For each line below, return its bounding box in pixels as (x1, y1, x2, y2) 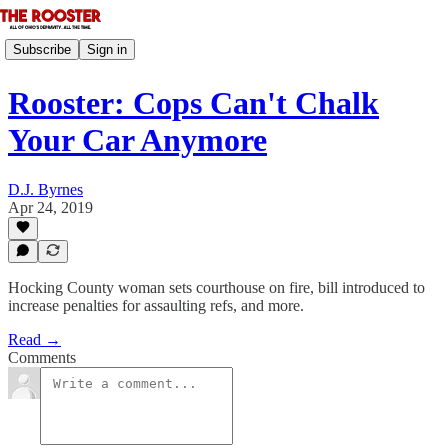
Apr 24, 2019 (8, 198, 93, 216)
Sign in (87, 41, 127, 57)
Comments (8, 349, 76, 366)
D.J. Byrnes (8, 180, 83, 198)
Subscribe (13, 41, 71, 57)
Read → (8, 331, 61, 348)
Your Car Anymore (8, 122, 267, 159)
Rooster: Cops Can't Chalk (8, 85, 379, 122)
